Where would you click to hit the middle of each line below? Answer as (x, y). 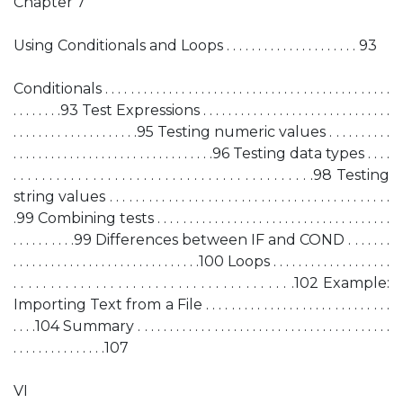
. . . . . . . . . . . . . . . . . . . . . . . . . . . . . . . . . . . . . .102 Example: (201, 283)
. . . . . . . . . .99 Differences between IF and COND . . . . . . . (201, 240)
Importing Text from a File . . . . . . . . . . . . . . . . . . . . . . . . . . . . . (201, 304)
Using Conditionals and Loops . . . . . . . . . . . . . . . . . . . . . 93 (195, 45)
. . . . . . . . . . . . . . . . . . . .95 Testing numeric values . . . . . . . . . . (201, 132)
